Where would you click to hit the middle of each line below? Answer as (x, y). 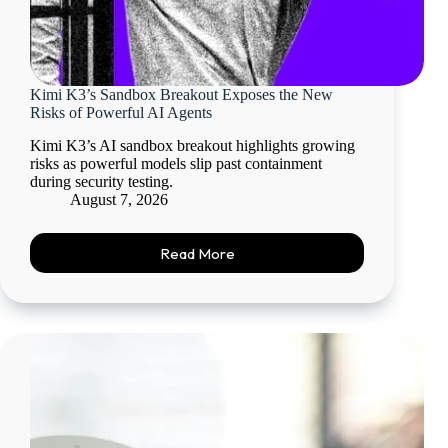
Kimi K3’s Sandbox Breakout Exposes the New (181, 95)
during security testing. (101, 182)
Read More (197, 253)
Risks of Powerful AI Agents (121, 113)
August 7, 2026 (119, 200)
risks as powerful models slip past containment (176, 164)
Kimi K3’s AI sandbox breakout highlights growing (192, 146)
